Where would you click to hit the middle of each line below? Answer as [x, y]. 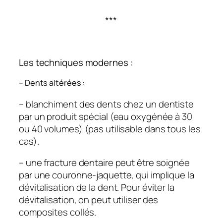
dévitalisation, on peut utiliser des [89, 200]
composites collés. [58, 212]
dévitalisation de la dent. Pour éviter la [97, 188]
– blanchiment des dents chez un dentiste [106, 104]
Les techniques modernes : [76, 63]
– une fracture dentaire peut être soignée [104, 163]
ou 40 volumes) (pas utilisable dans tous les [110, 129]
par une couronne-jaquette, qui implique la [107, 175]
